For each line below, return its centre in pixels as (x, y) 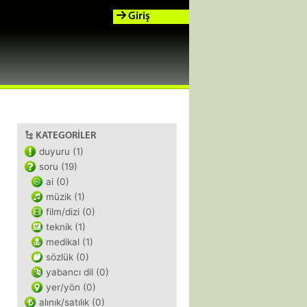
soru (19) (58, 167)
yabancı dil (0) (77, 272)
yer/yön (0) (71, 287)
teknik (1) (66, 227)
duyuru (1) (61, 151)
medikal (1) (70, 242)
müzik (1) (65, 197)
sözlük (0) (67, 257)
